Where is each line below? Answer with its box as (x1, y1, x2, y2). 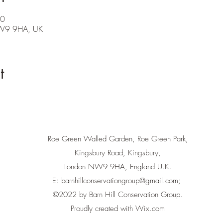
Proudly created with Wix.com (71, 204, 165, 214)
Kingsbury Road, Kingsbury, (75, 148, 161, 158)
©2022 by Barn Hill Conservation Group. (53, 190, 183, 200)
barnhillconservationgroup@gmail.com (61, 176, 178, 186)
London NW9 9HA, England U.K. (64, 162, 172, 172)
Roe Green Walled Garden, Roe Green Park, (47, 134, 188, 144)
